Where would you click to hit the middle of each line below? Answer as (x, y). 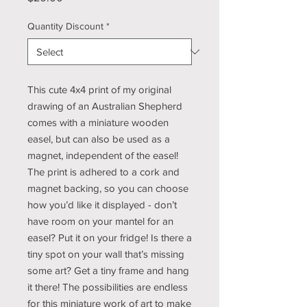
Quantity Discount (65, 26)
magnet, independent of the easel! (103, 155)
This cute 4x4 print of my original (99, 89)
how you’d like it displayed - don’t (102, 205)
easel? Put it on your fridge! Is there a (110, 237)
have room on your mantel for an (100, 221)
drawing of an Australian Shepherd (105, 106)
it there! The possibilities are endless (108, 287)
